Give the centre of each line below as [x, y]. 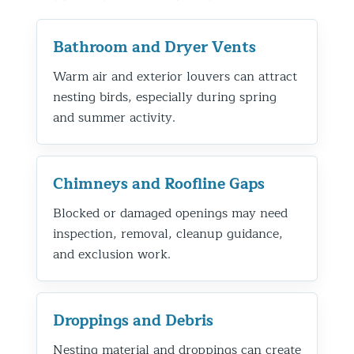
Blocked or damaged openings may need [170, 213]
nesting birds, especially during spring [165, 97]
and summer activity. [114, 117]
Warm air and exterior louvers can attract [175, 76]
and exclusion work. [112, 254]
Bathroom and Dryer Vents [154, 47]
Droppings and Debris [133, 320]
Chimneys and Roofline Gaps [159, 184]
